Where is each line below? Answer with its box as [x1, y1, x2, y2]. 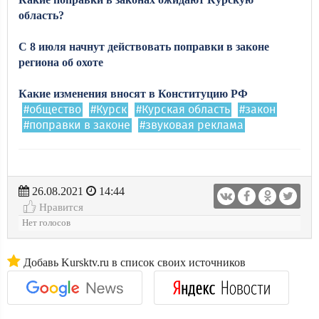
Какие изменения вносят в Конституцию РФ [19, 88, 248, 100]
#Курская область [136, 104, 230, 115]
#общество [23, 104, 81, 115]
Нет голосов [22, 218, 70, 228]
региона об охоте [19, 56, 103, 68]
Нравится [36, 201, 83, 213]
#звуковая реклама [140, 120, 244, 131]
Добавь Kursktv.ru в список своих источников [21, 256, 246, 268]
